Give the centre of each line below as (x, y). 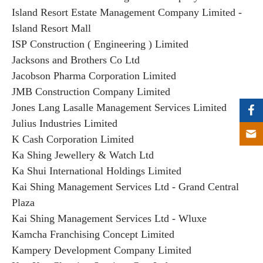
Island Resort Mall (51, 28)
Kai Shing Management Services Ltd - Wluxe (109, 218)
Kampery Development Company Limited (102, 250)
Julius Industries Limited (66, 123)
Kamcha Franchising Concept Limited (95, 234)
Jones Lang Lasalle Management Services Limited (121, 107)
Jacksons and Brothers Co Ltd (76, 60)
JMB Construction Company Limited (91, 92)
